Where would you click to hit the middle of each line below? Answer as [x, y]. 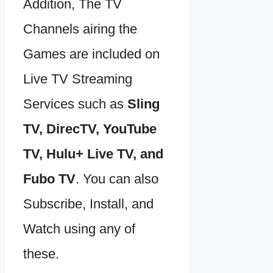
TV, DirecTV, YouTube [90, 129]
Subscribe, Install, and [88, 204]
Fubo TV [49, 179]
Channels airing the [80, 29]
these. [41, 254]
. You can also [117, 179]
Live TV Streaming [78, 79]
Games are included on [91, 54]
